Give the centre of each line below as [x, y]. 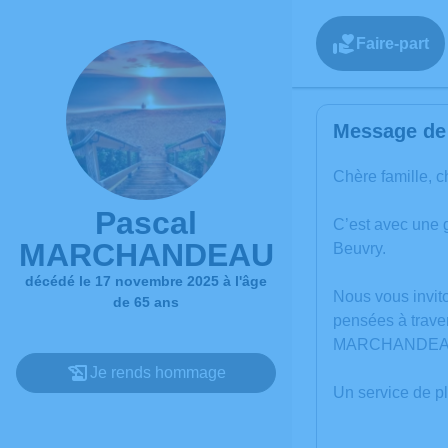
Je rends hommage [158, 372]
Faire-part [392, 43]
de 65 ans [146, 302]
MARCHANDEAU [146, 255]
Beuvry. [359, 248]
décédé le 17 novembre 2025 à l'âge [146, 281]
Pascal [146, 223]
